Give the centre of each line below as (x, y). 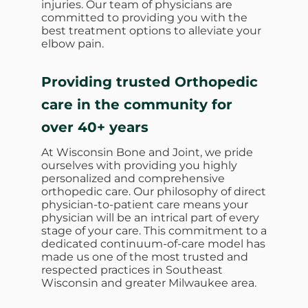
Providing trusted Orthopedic (150, 81)
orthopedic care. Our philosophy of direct (154, 191)
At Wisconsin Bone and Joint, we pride (147, 152)
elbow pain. (73, 43)
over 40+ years (95, 127)
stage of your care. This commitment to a (154, 230)
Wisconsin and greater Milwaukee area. (149, 283)
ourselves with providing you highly (139, 165)
